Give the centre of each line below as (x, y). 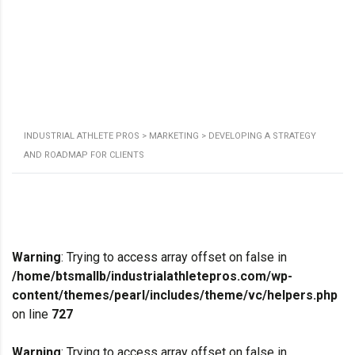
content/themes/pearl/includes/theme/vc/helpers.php (175, 295)
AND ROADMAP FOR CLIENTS (84, 155)
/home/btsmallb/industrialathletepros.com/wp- (152, 276)
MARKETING (174, 136)
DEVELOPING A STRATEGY (262, 136)
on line (32, 314)
